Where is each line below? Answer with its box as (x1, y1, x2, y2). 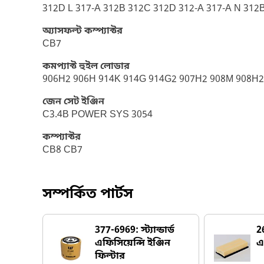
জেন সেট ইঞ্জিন (42, 95, 104, 108)
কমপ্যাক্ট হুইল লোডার (42, 60, 130, 73)
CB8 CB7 (42, 144, 82, 157)
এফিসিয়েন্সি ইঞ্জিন (95, 237, 170, 250)
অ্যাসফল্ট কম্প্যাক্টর (42, 25, 123, 38)
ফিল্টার (95, 250, 125, 263)
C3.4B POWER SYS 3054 (42, 108, 153, 121)
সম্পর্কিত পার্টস (42, 185, 133, 204)
